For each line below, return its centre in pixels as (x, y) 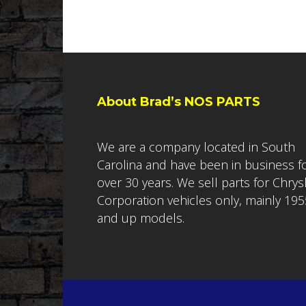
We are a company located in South (196, 147)
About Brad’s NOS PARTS (179, 102)
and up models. (141, 218)
